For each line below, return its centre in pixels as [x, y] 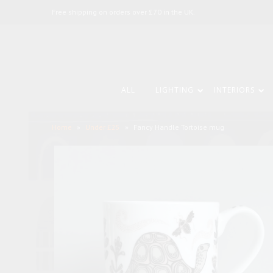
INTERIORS [234, 90]
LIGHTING [175, 90]
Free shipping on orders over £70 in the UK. [123, 12]
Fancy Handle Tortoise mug [179, 127]
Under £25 [102, 127]
